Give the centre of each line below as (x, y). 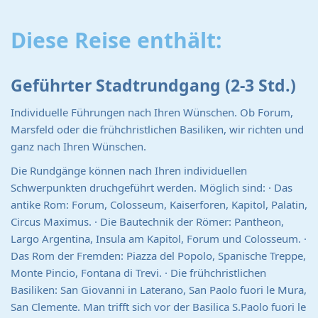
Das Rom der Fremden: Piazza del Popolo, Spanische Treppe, (158, 256)
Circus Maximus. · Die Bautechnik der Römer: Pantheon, (147, 221)
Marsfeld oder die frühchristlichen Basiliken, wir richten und (157, 129)
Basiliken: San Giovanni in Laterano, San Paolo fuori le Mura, (159, 290)
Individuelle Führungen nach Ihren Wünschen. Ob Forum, (152, 112)
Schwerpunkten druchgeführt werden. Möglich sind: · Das (152, 187)
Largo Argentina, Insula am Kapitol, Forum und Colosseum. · (159, 238)
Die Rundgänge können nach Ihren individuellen (129, 170)
